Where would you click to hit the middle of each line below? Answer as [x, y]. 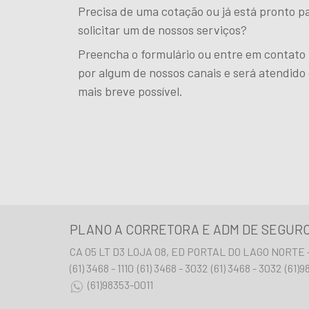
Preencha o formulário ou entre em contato [191, 54]
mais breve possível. [130, 91]
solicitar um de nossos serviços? [162, 30]
